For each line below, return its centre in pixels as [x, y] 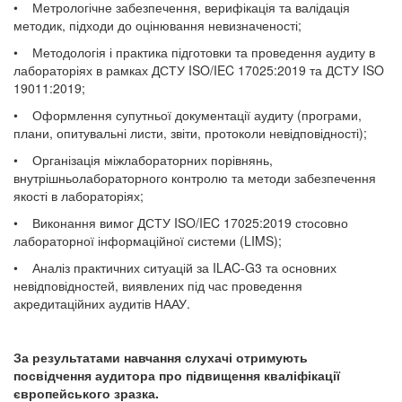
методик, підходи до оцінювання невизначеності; [157, 25]
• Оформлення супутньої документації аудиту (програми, [188, 115]
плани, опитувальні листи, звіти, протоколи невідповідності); [190, 133]
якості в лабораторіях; [79, 196]
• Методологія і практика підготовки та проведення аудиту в [194, 52]
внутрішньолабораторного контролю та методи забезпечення [195, 178]
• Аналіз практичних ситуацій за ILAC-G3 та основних [175, 267]
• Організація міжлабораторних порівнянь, [143, 160]
